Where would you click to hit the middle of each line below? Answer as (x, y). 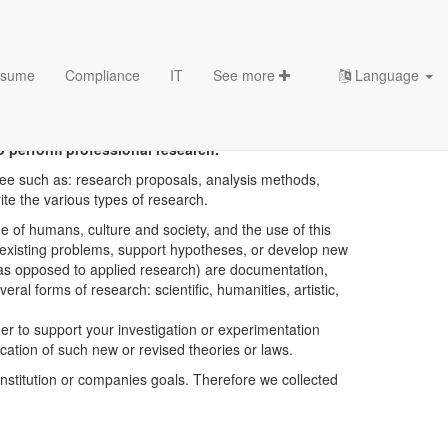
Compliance (102, 75)
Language (387, 75)
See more (246, 75)
